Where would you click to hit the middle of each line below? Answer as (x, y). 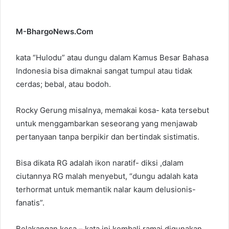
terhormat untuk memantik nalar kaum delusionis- (106, 189)
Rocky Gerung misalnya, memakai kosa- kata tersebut (112, 110)
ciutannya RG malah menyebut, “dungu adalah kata (107, 176)
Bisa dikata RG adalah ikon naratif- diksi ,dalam (100, 163)
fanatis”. (30, 202)
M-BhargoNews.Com (54, 31)
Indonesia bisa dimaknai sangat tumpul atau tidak (104, 71)
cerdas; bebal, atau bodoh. (63, 84)
